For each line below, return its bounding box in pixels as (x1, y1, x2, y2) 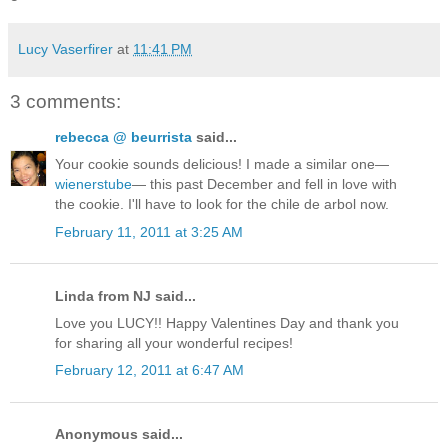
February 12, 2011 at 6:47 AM (55, 362, 244, 379)
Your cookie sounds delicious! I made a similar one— (55, 156, 389, 173)
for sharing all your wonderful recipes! (55, 334, 293, 351)
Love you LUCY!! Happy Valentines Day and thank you (55, 314, 399, 331)
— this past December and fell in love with (132, 176, 397, 193)
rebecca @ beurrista (55, 129, 192, 146)
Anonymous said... (55, 426, 183, 443)
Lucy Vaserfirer (18, 40, 113, 57)
